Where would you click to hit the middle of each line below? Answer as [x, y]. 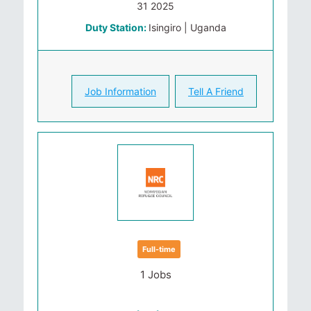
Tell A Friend [216, 91]
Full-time [159, 249]
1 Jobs [155, 275]
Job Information [120, 91]
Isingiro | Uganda [187, 27]
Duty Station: [117, 27]
